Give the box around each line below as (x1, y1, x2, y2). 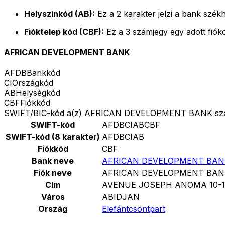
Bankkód (27, 68, 60, 78)
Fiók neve (34, 168, 72, 178)
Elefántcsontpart (102, 204, 165, 214)
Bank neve (32, 156, 74, 166)
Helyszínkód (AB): (24, 8, 95, 19)
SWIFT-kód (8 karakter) (6, 132, 100, 142)
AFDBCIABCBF (102, 120, 160, 130)
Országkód (12, 78, 53, 88)
